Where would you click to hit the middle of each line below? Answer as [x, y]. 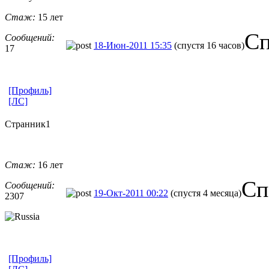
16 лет [49, 165]
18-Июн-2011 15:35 [133, 45]
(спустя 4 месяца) [206, 193]
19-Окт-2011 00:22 [131, 193]
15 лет [49, 17]
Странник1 [28, 124]
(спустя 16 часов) [209, 45]
